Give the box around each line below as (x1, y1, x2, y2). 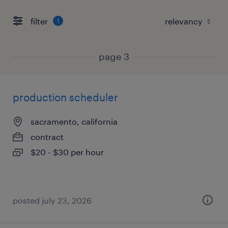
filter (31, 16, 48, 26)
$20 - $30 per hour (31, 147, 104, 157)
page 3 (99, 51, 129, 62)
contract (31, 132, 64, 141)
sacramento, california (31, 117, 118, 126)
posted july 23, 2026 (13, 195, 92, 205)
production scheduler (13, 91, 118, 103)
